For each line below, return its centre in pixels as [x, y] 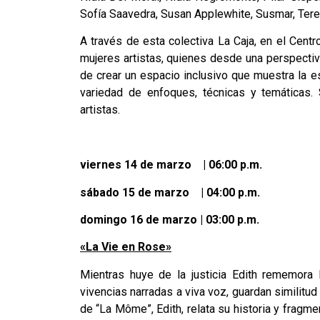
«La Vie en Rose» [126, 247]
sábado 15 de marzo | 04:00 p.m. [170, 192]
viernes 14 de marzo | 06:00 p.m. [171, 165]
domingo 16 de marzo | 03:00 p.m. [170, 219]
